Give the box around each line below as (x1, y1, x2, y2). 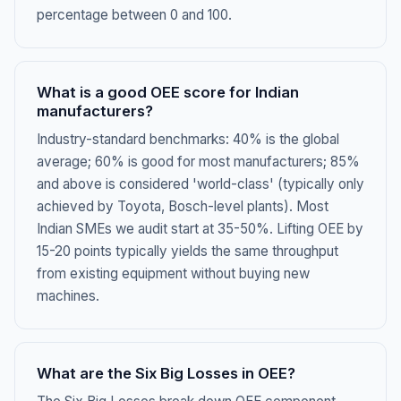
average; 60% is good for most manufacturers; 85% (37, 153, 360, 170)
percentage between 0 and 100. (37, 6, 232, 23)
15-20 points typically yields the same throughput (37, 243, 338, 260)
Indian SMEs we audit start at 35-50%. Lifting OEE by (37, 220, 363, 237)
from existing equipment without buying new (37, 265, 310, 282)
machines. (37, 287, 99, 304)
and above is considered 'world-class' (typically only (37, 175, 364, 192)
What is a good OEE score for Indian (37, 83, 299, 101)
